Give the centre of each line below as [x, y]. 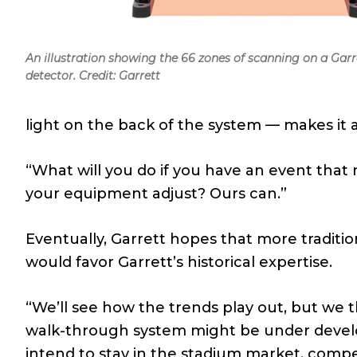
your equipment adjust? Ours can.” [156, 193]
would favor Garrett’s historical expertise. [179, 262]
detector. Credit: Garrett [93, 75]
